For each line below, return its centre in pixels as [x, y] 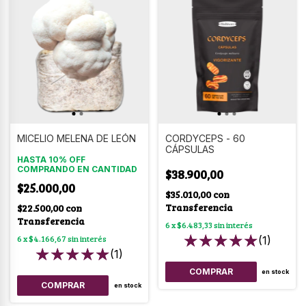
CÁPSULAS [190, 149]
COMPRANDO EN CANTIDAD [77, 169]
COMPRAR [63, 285]
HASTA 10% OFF [51, 159]
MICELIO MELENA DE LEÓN [76, 138]
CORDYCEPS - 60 [205, 138]
